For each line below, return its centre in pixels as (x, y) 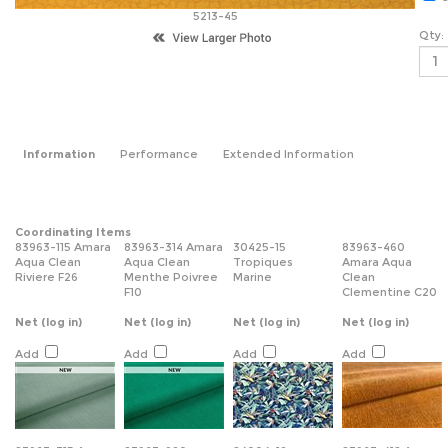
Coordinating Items (73, 232)
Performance (159, 154)
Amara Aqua (377, 262)
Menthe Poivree (171, 277)
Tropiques (263, 262)
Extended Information (288, 154)
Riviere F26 (46, 277)
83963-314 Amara (173, 247)
